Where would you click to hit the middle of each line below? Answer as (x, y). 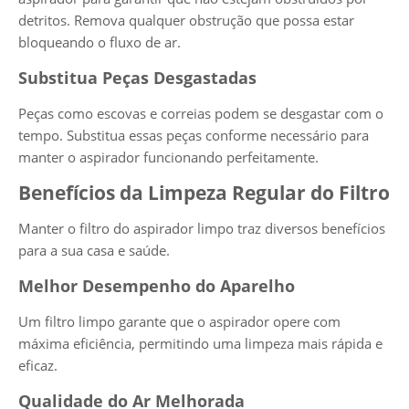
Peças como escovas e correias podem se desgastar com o (201, 113)
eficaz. (38, 365)
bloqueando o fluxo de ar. (100, 42)
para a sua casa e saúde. (94, 250)
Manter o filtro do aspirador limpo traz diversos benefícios (202, 228)
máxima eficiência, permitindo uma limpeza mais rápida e (200, 343)
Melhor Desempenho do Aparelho (157, 285)
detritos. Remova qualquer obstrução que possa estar (186, 20)
